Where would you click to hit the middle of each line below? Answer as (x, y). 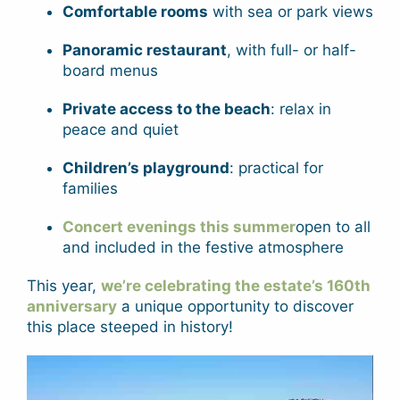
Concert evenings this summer (179, 226)
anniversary (71, 306)
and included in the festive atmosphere (203, 247)
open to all (333, 226)
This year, (63, 285)
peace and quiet (120, 129)
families (90, 188)
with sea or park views (290, 11)
